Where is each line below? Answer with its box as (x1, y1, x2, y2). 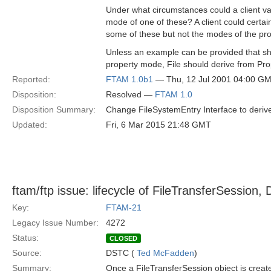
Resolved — (106, 90, 155, 99)
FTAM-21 (106, 203, 142, 212)
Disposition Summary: (12, 105, 96, 114)
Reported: (12, 74, 50, 84)
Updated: (12, 120, 47, 129)
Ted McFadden (137, 248, 194, 258)
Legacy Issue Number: (12, 218, 99, 227)
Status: (12, 233, 39, 243)
